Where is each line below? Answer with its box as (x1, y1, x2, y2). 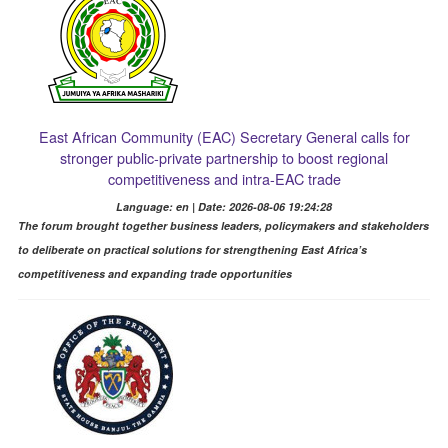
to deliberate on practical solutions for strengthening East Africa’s (17, 241, 367, 257)
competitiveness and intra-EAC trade (107, 167, 341, 189)
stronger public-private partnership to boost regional (60, 146, 388, 168)
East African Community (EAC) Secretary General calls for (38, 125, 410, 147)
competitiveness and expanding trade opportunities (17, 265, 292, 281)
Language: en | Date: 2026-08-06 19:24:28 (116, 198, 332, 214)
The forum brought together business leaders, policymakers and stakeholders (17, 217, 429, 233)
